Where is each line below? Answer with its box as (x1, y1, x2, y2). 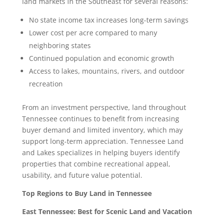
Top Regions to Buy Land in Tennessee (22, 189, 154, 198)
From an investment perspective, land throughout (22, 103, 186, 112)
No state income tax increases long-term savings (28, 15, 191, 25)
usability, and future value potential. (22, 170, 144, 180)
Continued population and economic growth (28, 54, 176, 63)
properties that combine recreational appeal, (22, 159, 170, 169)
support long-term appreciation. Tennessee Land (22, 137, 184, 146)
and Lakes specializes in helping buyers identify (22, 148, 180, 158)
